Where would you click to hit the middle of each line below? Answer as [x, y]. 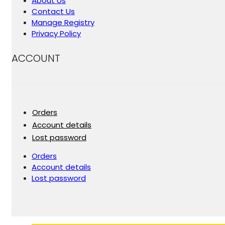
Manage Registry [63, 23]
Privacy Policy [56, 34]
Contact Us [53, 12]
